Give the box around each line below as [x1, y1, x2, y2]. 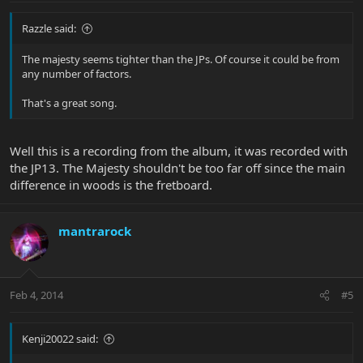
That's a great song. [22, 96, 117, 111]
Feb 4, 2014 [10, 288, 63, 303]
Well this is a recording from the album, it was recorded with [10, 142, 348, 159]
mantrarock [58, 222, 131, 239]
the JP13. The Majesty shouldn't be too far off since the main [10, 159, 345, 176]
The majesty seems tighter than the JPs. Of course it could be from [22, 52, 340, 67]
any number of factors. [22, 66, 131, 82]
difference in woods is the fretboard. [10, 176, 212, 193]
